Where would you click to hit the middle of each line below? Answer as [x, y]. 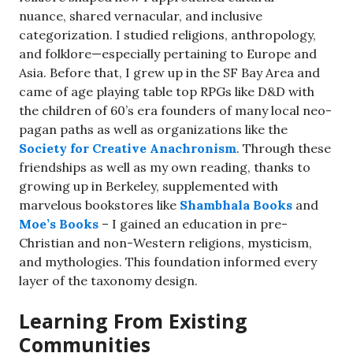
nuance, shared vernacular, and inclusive [141, 15]
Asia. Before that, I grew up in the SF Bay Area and [169, 72]
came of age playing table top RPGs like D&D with [167, 91]
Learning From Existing [133, 320]
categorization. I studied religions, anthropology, [167, 34]
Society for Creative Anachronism [128, 148]
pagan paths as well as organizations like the [153, 129]
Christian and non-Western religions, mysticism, [165, 242]
